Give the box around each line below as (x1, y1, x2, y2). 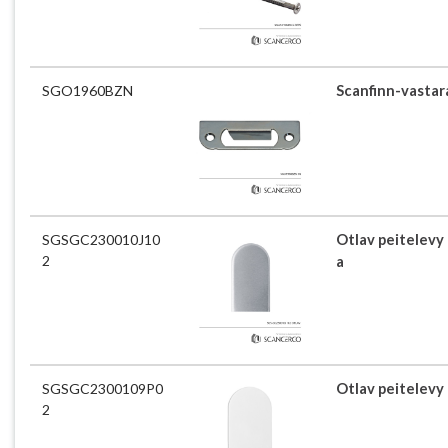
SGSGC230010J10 (42, 230, 160, 248)
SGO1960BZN (42, 81, 133, 99)
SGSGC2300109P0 (42, 379, 163, 397)
